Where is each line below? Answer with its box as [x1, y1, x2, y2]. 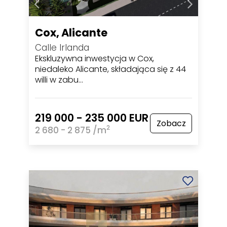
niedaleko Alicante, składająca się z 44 [35, 63, 186, 75]
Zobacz [156, 117, 186, 129]
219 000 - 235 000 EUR [35, 110, 149, 125]
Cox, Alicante [35, 25, 108, 40]
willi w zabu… [35, 73, 84, 86]
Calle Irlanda [35, 41, 90, 54]
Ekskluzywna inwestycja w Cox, [35, 52, 155, 64]
